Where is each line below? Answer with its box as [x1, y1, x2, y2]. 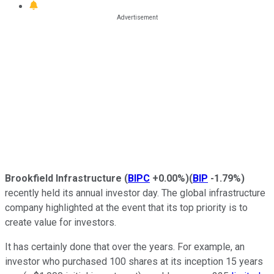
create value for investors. [5, 216, 116, 228]
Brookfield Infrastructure [5, 172, 122, 184]
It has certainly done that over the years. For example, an [5, 240, 245, 253]
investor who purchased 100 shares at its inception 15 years [5, 255, 263, 267]
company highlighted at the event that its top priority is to [5, 201, 248, 213]
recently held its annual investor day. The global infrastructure [5, 187, 265, 199]
